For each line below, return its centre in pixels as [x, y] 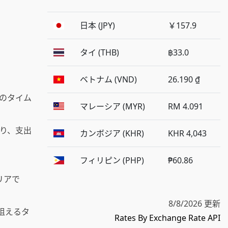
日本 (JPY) [97, 25]
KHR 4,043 [187, 133]
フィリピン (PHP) [112, 160]
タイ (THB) [99, 52]
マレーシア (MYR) [112, 106]
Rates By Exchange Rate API [167, 218]
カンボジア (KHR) [112, 133]
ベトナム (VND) [108, 79]
